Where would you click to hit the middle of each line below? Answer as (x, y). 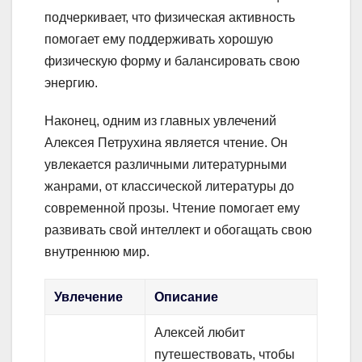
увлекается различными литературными (166, 164)
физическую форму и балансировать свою (172, 61)
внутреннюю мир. (97, 251)
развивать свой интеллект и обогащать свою (178, 229)
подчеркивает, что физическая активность (170, 17)
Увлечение (89, 297)
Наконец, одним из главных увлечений (160, 120)
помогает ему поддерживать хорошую (159, 39)
